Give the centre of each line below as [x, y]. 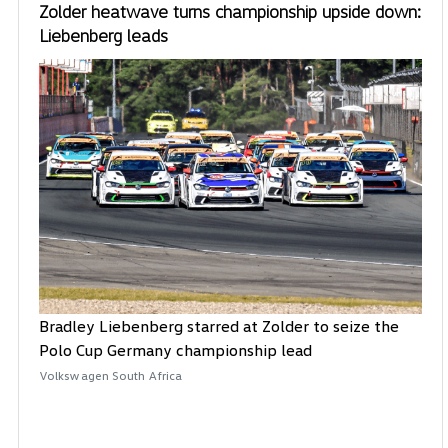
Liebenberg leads [103, 34]
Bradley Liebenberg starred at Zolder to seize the [219, 326]
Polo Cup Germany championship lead [175, 350]
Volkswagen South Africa [111, 376]
